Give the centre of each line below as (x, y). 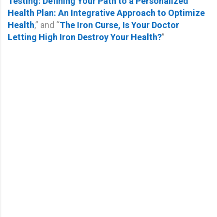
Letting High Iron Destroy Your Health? (85, 37)
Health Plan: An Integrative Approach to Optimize (106, 13)
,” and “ (47, 25)
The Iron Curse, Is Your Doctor (119, 25)
